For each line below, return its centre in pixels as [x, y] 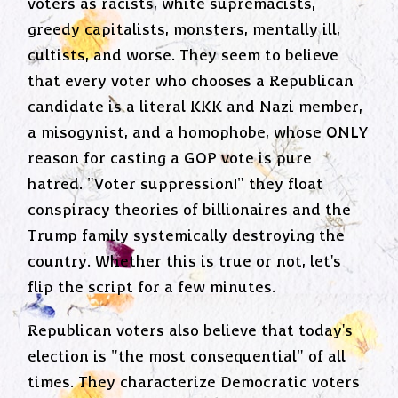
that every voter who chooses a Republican [191, 82]
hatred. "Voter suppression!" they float [176, 185]
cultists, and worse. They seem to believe [183, 56]
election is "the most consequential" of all [187, 357]
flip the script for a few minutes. [152, 288]
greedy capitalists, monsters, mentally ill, [184, 31]
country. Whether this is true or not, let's [185, 263]
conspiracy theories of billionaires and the [190, 211]
